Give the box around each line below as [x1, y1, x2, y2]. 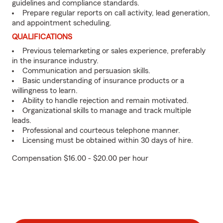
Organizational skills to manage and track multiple [22, 107, 191, 114]
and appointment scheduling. [12, 19, 111, 27]
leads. [12, 116, 31, 124]
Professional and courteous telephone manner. [22, 126, 180, 134]
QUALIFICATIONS [12, 33, 72, 41]
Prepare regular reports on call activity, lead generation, [22, 9, 210, 17]
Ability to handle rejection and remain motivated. [22, 97, 189, 105]
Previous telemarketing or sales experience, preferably [22, 47, 206, 55]
